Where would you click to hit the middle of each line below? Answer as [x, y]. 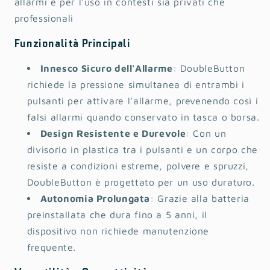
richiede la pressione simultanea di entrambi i [136, 85]
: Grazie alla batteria [200, 199]
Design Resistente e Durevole [113, 133]
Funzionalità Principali [72, 44]
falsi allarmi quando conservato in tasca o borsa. [143, 117]
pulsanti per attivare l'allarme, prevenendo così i [143, 101]
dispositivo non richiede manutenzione [118, 231]
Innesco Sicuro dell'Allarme [106, 68]
